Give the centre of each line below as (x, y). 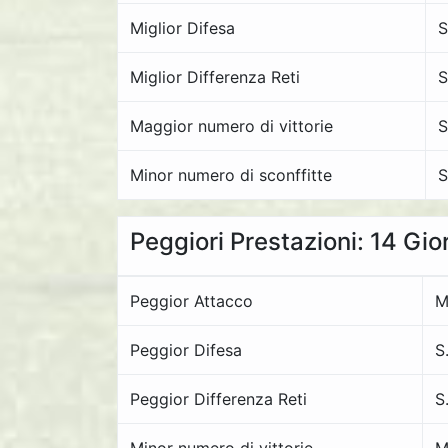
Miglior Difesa (182, 28)
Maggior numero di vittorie (231, 126)
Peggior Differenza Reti (218, 399)
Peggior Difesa (186, 350)
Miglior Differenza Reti (215, 77)
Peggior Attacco (191, 301)
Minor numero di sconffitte (231, 175)
